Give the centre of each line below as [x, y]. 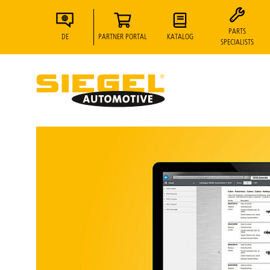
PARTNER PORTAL [123, 36]
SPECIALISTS [237, 42]
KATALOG [180, 36]
